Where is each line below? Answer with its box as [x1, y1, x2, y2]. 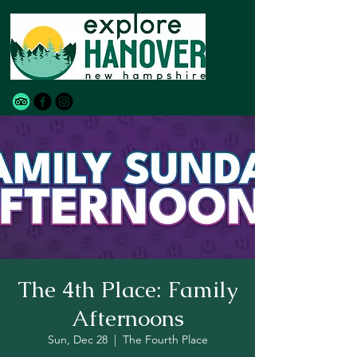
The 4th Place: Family [18, 275, 237, 304]
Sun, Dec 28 [47, 332, 108, 347]
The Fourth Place [122, 332, 208, 347]
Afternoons [71, 304, 184, 332]
